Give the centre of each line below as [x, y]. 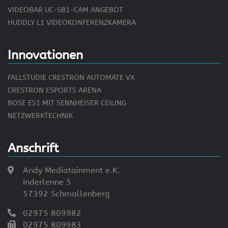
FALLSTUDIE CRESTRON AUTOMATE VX [71, 78]
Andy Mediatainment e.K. [72, 170]
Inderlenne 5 [47, 182]
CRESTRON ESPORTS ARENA [54, 91]
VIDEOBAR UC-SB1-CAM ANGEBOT [65, 10]
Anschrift [33, 148]
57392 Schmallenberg [66, 194]
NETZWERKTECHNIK [40, 116]
